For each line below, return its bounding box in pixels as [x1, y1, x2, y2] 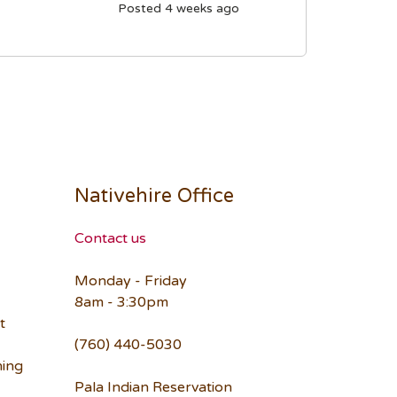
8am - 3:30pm [74, 293, 168, 312]
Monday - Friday [74, 272, 187, 291]
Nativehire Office [74, 184, 234, 208]
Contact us [74, 230, 146, 248]
